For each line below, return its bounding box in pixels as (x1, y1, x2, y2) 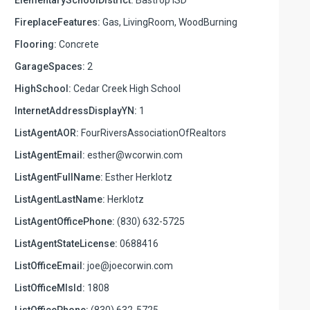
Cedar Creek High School (71, 82, 181, 94)
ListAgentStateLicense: (15, 237, 118, 249)
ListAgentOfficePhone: (15, 215, 115, 227)
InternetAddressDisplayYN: (15, 104, 137, 116)
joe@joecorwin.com (85, 259, 173, 271)
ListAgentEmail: (15, 149, 85, 161)
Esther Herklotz (103, 171, 172, 183)
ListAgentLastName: (15, 193, 105, 205)
